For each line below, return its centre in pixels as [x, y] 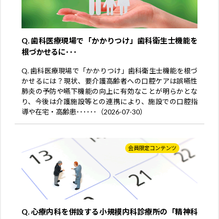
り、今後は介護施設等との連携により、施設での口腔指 [109, 101]
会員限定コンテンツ [153, 148]
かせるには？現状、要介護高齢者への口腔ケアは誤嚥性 [109, 81]
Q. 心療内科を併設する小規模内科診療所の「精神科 [109, 211]
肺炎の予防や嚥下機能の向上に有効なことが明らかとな [109, 91]
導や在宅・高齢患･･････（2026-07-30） [84, 111]
